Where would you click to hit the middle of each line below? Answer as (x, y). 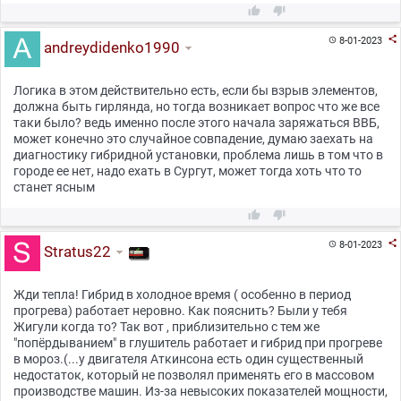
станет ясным (54, 188)
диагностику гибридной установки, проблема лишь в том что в (198, 155)
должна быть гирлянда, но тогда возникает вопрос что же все (196, 107)
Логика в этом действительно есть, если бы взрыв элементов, (196, 91)
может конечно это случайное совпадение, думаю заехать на (193, 139)
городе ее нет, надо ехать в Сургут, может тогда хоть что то (188, 171)
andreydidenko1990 (110, 48)
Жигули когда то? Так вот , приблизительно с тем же (166, 327)
